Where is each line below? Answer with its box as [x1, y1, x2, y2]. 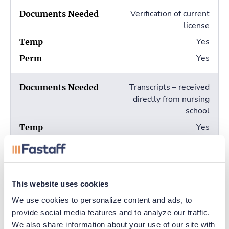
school [186, 105, 210, 117]
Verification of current [130, 8, 210, 20]
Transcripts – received [129, 82, 210, 94]
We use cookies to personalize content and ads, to [12, 195, 192, 204]
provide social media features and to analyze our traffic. [12, 208, 210, 217]
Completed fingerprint [128, 167, 210, 179]
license [184, 20, 210, 32]
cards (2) [178, 179, 210, 191]
